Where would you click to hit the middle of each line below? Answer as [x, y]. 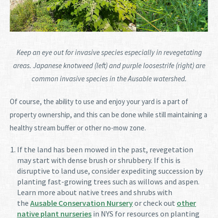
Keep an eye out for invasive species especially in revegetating [109, 52]
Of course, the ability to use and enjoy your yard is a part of [99, 101]
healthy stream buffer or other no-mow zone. [78, 127]
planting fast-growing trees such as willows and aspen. [108, 181]
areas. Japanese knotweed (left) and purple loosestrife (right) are [109, 65]
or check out [155, 203]
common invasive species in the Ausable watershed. [109, 78]
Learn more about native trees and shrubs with [95, 192]
